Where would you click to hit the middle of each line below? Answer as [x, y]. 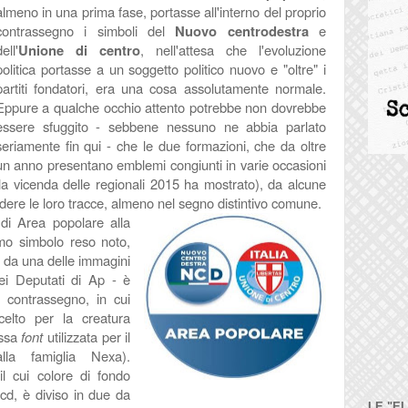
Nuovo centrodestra [247, 31]
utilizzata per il [87, 337]
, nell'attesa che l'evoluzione [233, 50]
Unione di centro [79, 50]
